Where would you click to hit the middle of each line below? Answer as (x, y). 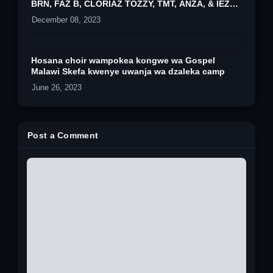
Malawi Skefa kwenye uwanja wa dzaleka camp (128, 71)
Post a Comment (63, 135)
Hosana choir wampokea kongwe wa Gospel (123, 60)
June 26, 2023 (57, 87)
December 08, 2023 (66, 19)
